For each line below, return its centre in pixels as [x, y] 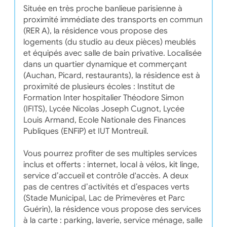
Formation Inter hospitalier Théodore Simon [103, 98]
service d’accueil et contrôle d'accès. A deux [106, 176]
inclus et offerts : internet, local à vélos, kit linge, [111, 164]
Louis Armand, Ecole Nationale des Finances [104, 120]
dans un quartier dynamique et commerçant [105, 64]
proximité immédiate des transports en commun [113, 20]
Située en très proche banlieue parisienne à [103, 8]
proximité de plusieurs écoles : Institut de [99, 86]
